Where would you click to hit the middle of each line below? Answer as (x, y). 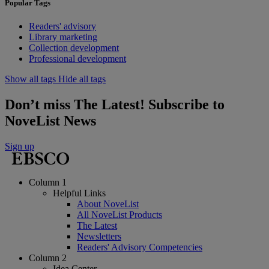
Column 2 (48, 258)
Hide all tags (82, 79)
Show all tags (30, 79)
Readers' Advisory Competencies (140, 247)
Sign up (20, 146)
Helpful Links (79, 193)
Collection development (74, 48)
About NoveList (108, 204)
